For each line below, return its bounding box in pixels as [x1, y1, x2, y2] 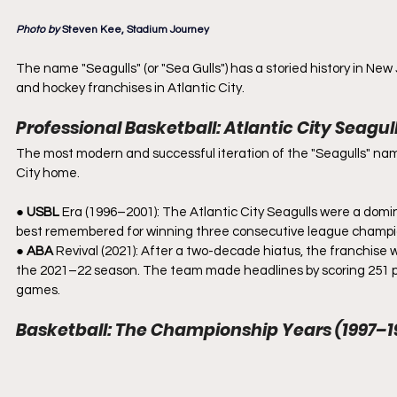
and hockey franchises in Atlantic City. [16, 82, 245, 96]
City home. [16, 167, 80, 181]
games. [16, 284, 60, 298]
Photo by [16, 24, 62, 36]
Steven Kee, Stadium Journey [62, 24, 209, 36]
